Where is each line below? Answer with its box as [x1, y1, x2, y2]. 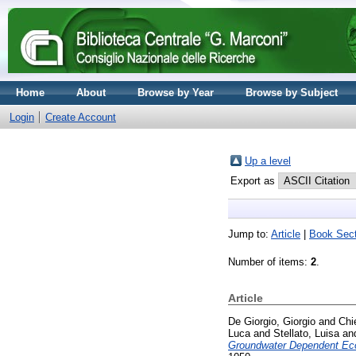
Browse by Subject [246, 87, 338, 99]
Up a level [245, 155, 291, 167]
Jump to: [228, 228, 271, 240]
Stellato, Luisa [273, 327, 339, 339]
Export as [230, 175, 278, 187]
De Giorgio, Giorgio [228, 315, 315, 327]
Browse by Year [137, 87, 214, 99]
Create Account [45, 111, 116, 123]
